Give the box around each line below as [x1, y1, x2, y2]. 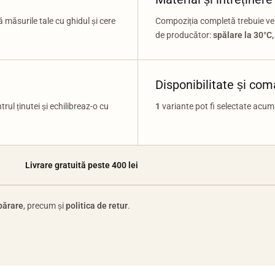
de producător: [155, 30, 213, 40]
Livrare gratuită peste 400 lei [25, 160, 138, 170]
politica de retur [66, 201, 128, 211]
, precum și [23, 201, 66, 211]
